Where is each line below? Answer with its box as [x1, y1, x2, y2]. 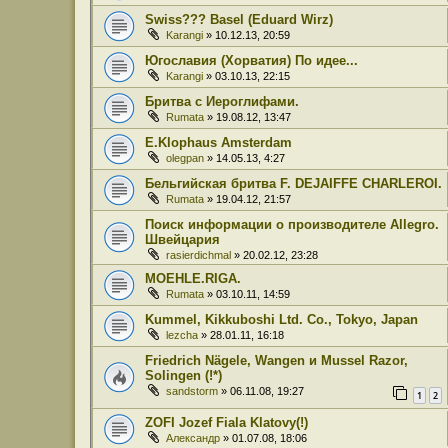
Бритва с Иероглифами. [145, 94, 299, 110]
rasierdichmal [166, 249, 231, 262]
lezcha [166, 329, 198, 342]
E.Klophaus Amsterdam [145, 135, 292, 151]
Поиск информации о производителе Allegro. [145, 217, 439, 233]
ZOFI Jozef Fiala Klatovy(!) [145, 414, 308, 430]
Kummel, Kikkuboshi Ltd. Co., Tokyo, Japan [145, 312, 418, 328]
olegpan [166, 152, 204, 165]
